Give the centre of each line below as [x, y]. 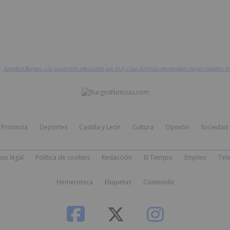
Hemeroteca [75, 182]
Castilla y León [100, 127]
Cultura [143, 127]
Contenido [159, 182]
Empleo [195, 157]
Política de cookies [62, 157]
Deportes [53, 127]
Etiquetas [118, 182]
